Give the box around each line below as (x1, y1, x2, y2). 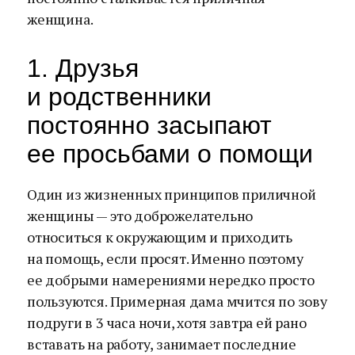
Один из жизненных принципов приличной (27, 185, 316, 204)
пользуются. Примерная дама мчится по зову (27, 292, 327, 311)
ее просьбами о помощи (27, 139, 313, 168)
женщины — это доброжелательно (27, 206, 254, 225)
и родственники (27, 82, 212, 111)
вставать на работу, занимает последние (27, 334, 296, 353)
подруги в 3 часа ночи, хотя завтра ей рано (27, 313, 307, 332)
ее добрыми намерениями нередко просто (27, 270, 315, 289)
